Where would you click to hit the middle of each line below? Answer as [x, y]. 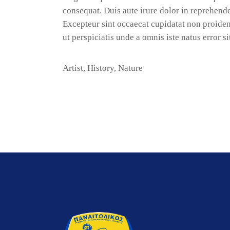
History [101, 68]
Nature [130, 68]
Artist [73, 68]
